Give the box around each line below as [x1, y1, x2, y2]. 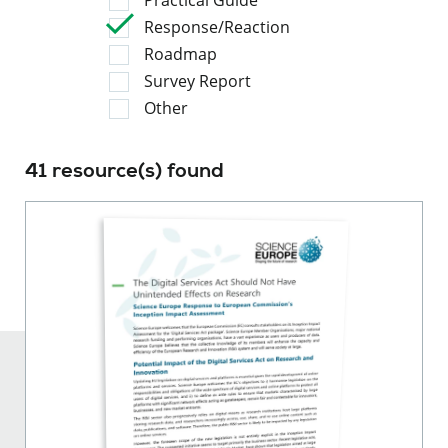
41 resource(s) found [25, 157, 224, 183]
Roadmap [144, 42, 217, 65]
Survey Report [144, 69, 251, 92]
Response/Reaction [144, 15, 290, 38]
